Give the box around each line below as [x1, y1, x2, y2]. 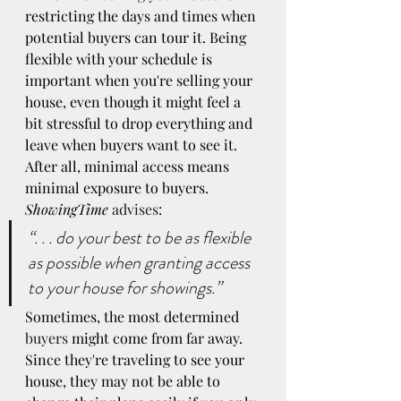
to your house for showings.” [28, 275, 221, 302]
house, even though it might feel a [25, 92, 244, 112]
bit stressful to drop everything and [25, 114, 256, 133]
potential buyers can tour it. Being [25, 28, 250, 47]
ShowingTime [25, 200, 108, 219]
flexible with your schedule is [25, 49, 216, 69]
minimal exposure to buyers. [25, 178, 212, 198]
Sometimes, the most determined [25, 307, 243, 327]
